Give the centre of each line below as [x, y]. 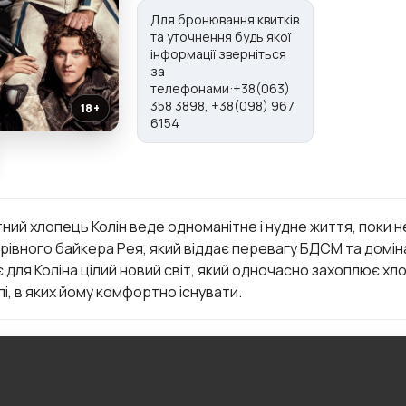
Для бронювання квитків [225, 19]
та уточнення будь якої [221, 37]
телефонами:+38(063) [220, 88]
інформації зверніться [218, 54]
